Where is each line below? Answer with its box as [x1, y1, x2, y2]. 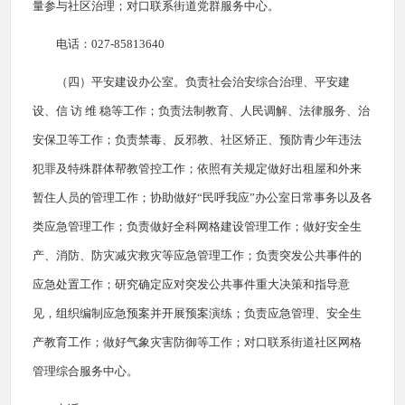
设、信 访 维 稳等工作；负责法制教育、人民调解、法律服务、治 [33, 104, 370, 118]
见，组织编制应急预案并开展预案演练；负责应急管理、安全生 [33, 306, 362, 320]
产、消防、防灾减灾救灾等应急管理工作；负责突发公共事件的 [33, 249, 362, 262]
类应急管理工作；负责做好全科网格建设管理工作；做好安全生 [33, 220, 362, 233]
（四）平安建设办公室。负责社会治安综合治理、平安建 [56, 75, 350, 89]
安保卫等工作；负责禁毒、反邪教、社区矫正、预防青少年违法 [33, 133, 362, 146]
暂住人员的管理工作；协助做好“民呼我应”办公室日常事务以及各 [33, 191, 372, 204]
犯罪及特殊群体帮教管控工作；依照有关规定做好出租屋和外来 [33, 162, 362, 175]
